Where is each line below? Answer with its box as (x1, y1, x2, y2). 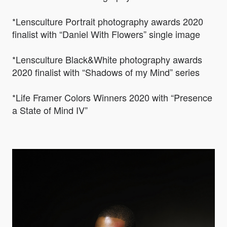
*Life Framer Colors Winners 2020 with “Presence (12, 91, 212, 104)
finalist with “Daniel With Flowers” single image (12, 27, 200, 41)
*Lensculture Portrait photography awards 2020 (12, 15, 203, 28)
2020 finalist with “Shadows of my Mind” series (12, 65, 200, 79)
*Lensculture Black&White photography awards (12, 53, 202, 66)
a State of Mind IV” (12, 103, 88, 117)
